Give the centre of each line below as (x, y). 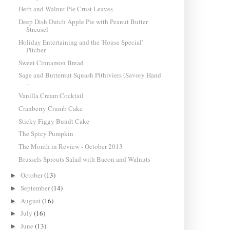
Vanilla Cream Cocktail (51, 96)
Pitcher (36, 50)
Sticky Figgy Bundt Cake (54, 121)
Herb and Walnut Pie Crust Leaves (65, 9)
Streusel (37, 30)
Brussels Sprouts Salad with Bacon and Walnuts (84, 159)
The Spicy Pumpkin (46, 134)
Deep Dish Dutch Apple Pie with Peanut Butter (83, 22)
